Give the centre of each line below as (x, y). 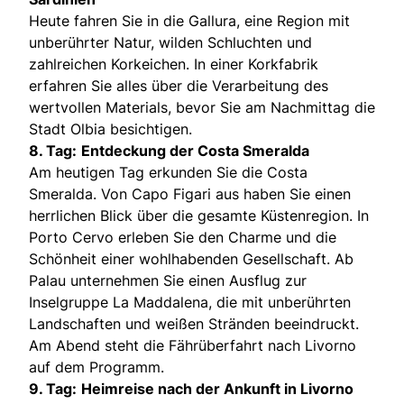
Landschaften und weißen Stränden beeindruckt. (194, 323)
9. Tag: (53, 388)
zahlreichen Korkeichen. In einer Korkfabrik (174, 64)
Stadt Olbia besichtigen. (110, 129)
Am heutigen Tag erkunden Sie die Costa (168, 172)
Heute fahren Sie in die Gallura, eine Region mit (189, 20)
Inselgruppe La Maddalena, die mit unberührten (190, 302)
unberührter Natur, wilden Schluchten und (170, 42)
